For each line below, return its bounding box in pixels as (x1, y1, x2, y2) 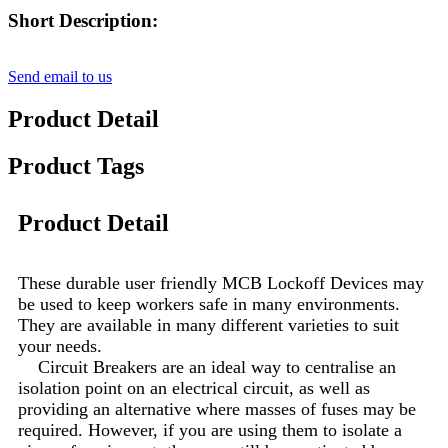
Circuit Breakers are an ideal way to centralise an (18, 357, 396, 378)
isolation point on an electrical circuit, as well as (18, 378, 370, 399)
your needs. (18, 336, 102, 357)
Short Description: (8, 9, 158, 31)
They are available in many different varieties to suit (18, 315, 399, 336)
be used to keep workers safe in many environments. (18, 294, 400, 315)
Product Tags (8, 153, 144, 180)
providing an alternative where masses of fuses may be (18, 399, 416, 420)
